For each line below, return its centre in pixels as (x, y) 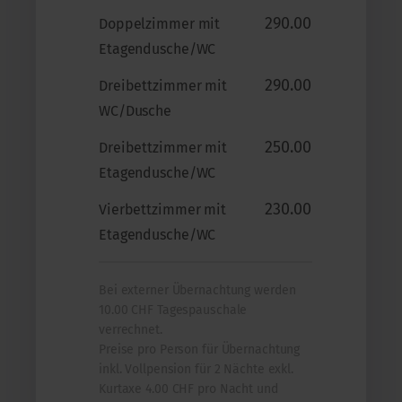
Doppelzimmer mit (160, 23)
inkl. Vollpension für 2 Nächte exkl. (197, 369)
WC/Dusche (135, 110)
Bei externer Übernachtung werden (197, 290)
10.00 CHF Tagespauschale (173, 310)
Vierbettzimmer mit (163, 209)
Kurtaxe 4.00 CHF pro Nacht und (188, 389)
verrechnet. (131, 329)
